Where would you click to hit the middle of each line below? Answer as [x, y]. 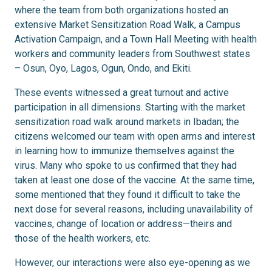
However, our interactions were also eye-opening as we [132, 263]
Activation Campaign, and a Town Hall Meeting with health [136, 39]
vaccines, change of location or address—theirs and [123, 224]
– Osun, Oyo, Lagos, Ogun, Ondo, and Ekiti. [103, 69]
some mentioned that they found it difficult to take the [127, 195]
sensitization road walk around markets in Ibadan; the [127, 122]
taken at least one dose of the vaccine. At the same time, [134, 180]
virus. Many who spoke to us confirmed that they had [126, 166]
